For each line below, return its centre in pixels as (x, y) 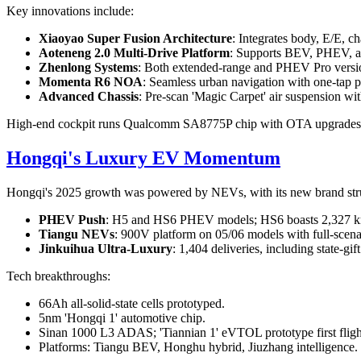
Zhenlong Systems (88, 68)
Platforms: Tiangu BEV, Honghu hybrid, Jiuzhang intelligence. (198, 347)
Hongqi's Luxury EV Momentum (143, 158)
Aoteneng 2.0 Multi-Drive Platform (134, 53)
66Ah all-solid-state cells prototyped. (132, 304)
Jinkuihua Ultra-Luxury (106, 249)
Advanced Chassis (89, 97)
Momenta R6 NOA (91, 82)
